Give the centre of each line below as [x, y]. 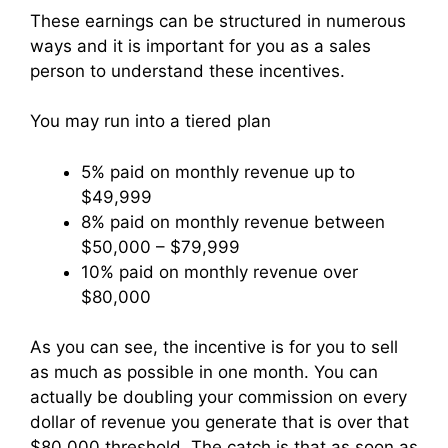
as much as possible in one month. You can [204, 372]
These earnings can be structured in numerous [218, 20]
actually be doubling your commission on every [218, 397]
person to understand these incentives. [187, 70]
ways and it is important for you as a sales [200, 45]
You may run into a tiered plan [150, 121]
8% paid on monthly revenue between [233, 221]
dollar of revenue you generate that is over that [219, 422]
